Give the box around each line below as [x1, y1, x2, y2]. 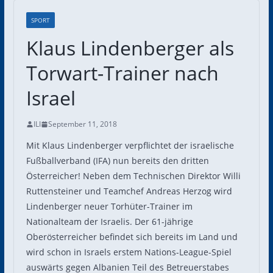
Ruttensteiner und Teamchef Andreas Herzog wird [26, 185, 232, 197]
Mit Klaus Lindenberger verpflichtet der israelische [26, 140, 234, 151]
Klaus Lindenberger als [26, 35, 234, 61]
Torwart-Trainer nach [26, 60, 219, 86]
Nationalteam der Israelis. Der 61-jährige [26, 216, 193, 227]
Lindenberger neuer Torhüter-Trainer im [26, 200, 193, 212]
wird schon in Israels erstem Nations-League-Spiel [26, 246, 232, 258]
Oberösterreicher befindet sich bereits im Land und [26, 231, 238, 243]
